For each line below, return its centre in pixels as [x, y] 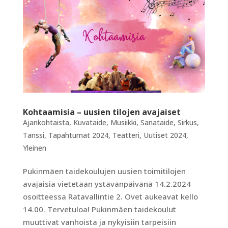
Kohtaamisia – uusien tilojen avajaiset [102, 112]
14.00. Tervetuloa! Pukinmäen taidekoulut [99, 209]
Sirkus [187, 122]
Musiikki [123, 122]
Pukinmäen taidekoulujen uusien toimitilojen [104, 171]
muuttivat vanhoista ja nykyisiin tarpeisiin [99, 222]
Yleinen [34, 148]
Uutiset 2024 [165, 135]
